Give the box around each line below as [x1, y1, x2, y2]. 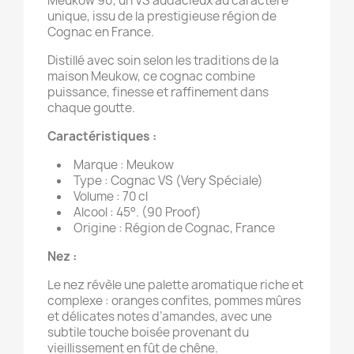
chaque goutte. [47, 100, 135, 116]
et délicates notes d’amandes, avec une [47, 308, 272, 325]
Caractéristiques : [47, 128, 156, 145]
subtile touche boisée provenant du [47, 324, 249, 341]
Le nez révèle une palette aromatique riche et [47, 277, 303, 293]
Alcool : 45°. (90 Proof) [73, 204, 201, 220]
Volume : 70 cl [73, 188, 148, 205]
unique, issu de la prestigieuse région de [47, 8, 277, 24]
